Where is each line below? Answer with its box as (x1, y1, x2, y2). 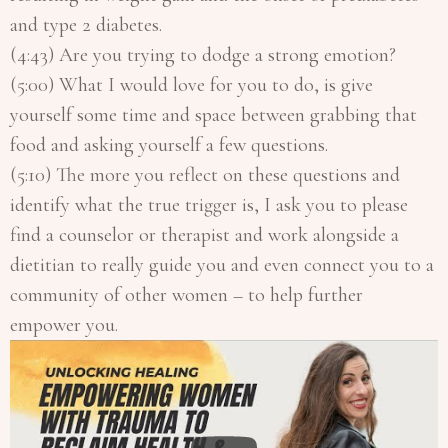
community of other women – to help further (10, 282, 363, 307)
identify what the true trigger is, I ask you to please (10, 192, 408, 217)
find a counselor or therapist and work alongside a (10, 222, 399, 247)
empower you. (10, 312, 118, 337)
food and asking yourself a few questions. (10, 132, 333, 157)
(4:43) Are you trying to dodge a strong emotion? (10, 42, 401, 67)
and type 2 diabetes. (10, 12, 162, 37)
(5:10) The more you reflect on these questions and (10, 162, 400, 187)
